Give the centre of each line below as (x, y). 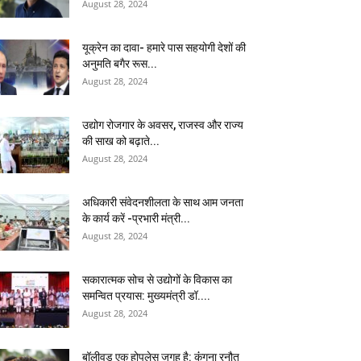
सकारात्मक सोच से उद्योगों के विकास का (157, 280)
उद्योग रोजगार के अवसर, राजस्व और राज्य (163, 125)
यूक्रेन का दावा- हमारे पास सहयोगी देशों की (164, 48)
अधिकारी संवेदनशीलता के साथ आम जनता (163, 202)
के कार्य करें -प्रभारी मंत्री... (136, 218)
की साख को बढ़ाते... (121, 141)
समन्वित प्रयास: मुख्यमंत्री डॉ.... (146, 296)
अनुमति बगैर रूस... (120, 64)
